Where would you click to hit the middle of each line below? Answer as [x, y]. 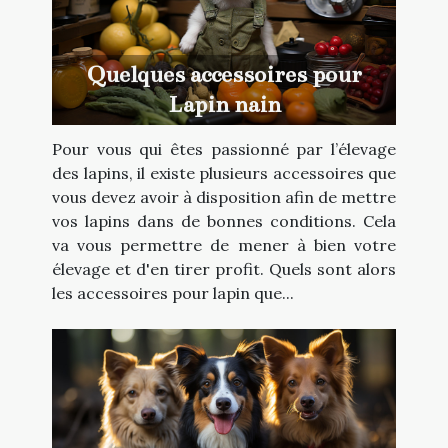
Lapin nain [224, 104]
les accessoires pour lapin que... [173, 292]
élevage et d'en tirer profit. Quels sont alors [224, 268]
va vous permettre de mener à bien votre [224, 244]
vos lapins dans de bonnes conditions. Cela [224, 220]
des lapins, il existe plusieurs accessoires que [224, 172]
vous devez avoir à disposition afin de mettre [224, 196]
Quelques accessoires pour [224, 74]
